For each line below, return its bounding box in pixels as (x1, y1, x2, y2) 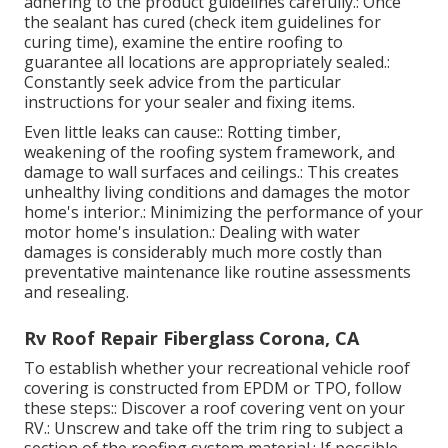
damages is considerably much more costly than (24, 241, 382, 264)
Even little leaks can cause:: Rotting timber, (24, 121, 341, 144)
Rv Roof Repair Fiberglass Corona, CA (24, 326, 359, 351)
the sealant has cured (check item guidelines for (24, 11, 381, 34)
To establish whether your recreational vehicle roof (24, 357, 410, 380)
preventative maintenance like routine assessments (24, 261, 411, 284)
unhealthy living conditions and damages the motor (24, 181, 410, 204)
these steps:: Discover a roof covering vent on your (24, 397, 405, 420)
